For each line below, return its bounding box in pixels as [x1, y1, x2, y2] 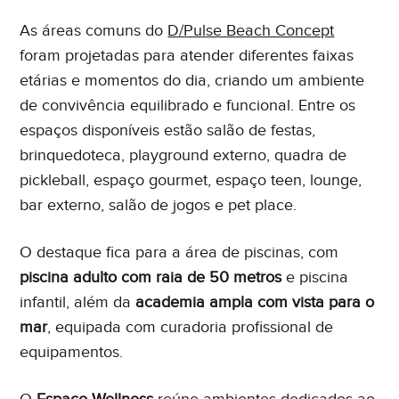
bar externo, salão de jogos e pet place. [20, 195, 297, 215]
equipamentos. [20, 342, 124, 362]
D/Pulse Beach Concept [167, 20, 335, 40]
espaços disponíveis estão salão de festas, [20, 120, 316, 140]
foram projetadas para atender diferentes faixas [20, 45, 354, 65]
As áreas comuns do [20, 20, 168, 40]
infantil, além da [20, 292, 136, 312]
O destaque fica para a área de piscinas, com [20, 242, 339, 262]
